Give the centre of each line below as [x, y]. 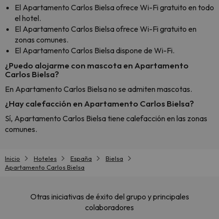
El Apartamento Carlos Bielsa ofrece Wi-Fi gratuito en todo [114, 7]
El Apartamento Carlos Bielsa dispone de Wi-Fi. [95, 50]
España [81, 158]
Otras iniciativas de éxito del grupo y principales [109, 197]
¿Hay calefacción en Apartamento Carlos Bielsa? [99, 103]
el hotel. [28, 18]
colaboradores [109, 208]
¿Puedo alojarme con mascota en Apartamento [97, 65]
